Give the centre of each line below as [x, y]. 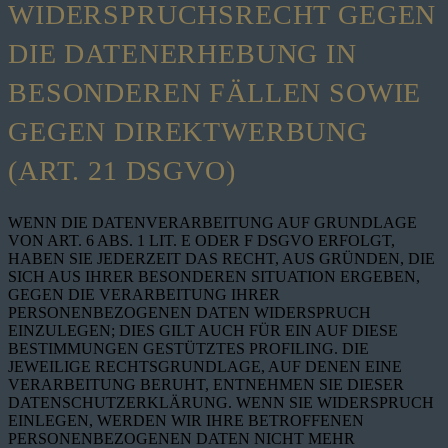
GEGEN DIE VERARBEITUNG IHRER [144, 295]
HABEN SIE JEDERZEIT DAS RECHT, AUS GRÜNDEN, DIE [221, 259]
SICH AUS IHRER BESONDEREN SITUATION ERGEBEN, [214, 277]
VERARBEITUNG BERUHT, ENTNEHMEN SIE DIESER [206, 385]
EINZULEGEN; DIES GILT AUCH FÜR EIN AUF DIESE [203, 331]
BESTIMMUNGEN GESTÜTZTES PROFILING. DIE [188, 349]
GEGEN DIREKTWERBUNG [188, 132]
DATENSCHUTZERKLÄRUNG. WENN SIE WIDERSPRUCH [221, 403]
